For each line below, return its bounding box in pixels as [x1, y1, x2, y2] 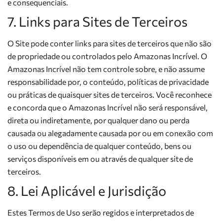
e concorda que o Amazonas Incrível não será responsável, [7, 103, 208, 112]
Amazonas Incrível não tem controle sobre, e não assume [7, 64, 205, 74]
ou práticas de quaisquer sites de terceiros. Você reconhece [7, 90, 212, 99]
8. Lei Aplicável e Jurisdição [7, 183, 166, 199]
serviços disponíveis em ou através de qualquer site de [7, 154, 193, 163]
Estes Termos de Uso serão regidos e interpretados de [7, 208, 194, 217]
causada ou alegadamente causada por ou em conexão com [7, 128, 213, 138]
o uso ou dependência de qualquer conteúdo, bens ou [7, 141, 191, 150]
